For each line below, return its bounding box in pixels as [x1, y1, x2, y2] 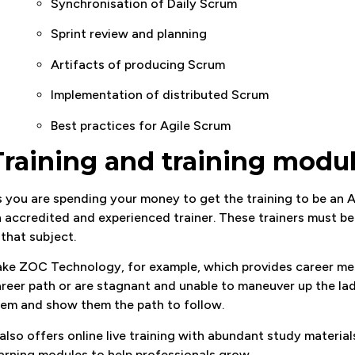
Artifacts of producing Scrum [51, 56, 228, 72]
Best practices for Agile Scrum [51, 117, 234, 133]
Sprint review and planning [51, 26, 210, 42]
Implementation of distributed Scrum [51, 87, 269, 103]
